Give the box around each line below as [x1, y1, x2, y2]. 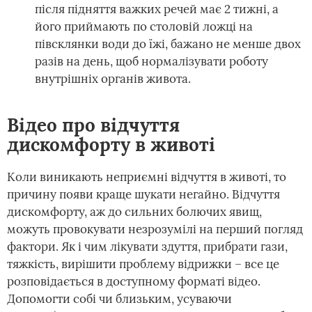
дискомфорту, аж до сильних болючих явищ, [7, 204, 262, 219]
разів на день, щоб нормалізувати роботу [35, 54, 268, 69]
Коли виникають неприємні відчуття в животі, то [7, 169, 286, 185]
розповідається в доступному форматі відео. [7, 274, 260, 289]
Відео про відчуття [7, 114, 180, 136]
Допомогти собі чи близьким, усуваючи [7, 291, 232, 306]
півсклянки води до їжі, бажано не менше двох [35, 36, 301, 52]
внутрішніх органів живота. [35, 71, 191, 86]
